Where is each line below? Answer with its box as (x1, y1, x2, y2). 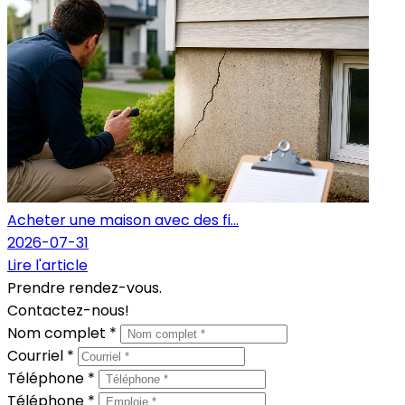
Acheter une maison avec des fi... (7, 210, 239, 231)
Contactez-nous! (7, 300, 129, 322)
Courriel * (7, 345, 78, 367)
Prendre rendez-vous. (7, 278, 162, 299)
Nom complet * (7, 323, 120, 344)
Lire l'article (7, 255, 88, 277)
